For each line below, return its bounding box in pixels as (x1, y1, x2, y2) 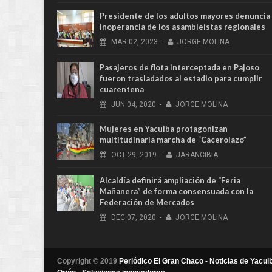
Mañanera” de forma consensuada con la (100, 186, 253, 197)
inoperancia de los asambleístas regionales (100, 22, 265, 32)
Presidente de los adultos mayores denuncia (100, 11, 270, 21)
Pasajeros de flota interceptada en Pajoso (100, 63, 259, 73)
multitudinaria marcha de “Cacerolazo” (100, 135, 246, 145)
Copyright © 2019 (57, 257, 119, 266)
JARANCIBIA (176, 151, 219, 160)
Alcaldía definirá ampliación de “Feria (100, 175, 240, 186)
